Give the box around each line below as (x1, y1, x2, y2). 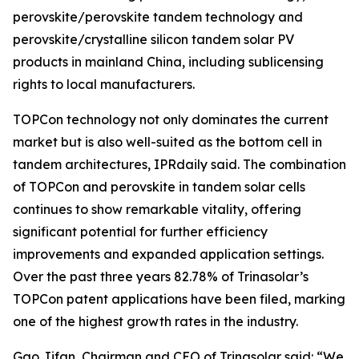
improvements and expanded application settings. (13, 246, 324, 262)
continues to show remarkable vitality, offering (13, 201, 301, 217)
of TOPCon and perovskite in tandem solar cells (13, 179, 305, 195)
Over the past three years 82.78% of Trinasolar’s (13, 268, 309, 284)
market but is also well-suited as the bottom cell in (13, 134, 322, 150)
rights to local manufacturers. (13, 76, 195, 92)
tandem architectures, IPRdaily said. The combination (13, 156, 346, 172)
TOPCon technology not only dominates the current (13, 111, 329, 127)
